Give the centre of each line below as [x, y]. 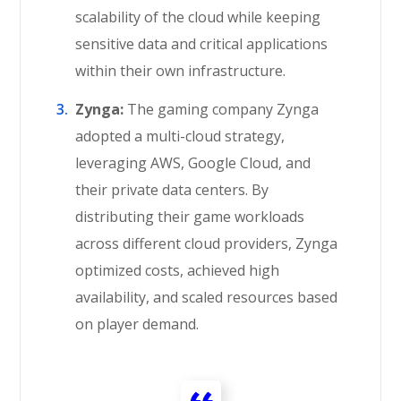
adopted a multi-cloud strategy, [180, 136]
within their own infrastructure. [181, 71]
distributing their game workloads [190, 217]
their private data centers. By [172, 190]
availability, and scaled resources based [207, 297]
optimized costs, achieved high [178, 270]
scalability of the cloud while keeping [198, 17]
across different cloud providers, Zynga [207, 243]
